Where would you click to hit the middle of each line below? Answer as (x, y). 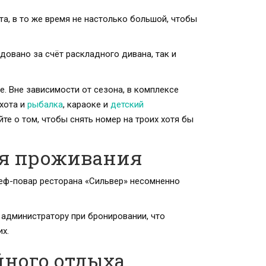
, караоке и (87, 104)
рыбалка (45, 104)
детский (127, 104)
